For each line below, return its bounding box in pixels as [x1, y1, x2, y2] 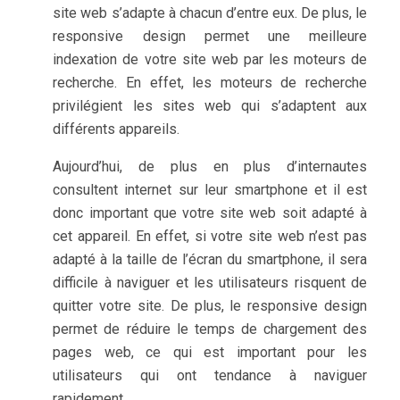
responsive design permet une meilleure [53, 28, 367, 45]
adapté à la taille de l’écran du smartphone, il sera [53, 251, 367, 268]
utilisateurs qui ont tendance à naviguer [53, 367, 367, 384]
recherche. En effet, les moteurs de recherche [53, 74, 367, 91]
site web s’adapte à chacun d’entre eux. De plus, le [53, 4, 367, 21]
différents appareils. [53, 121, 180, 137]
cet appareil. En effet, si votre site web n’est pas [53, 228, 367, 245]
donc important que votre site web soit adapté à [53, 204, 367, 221]
